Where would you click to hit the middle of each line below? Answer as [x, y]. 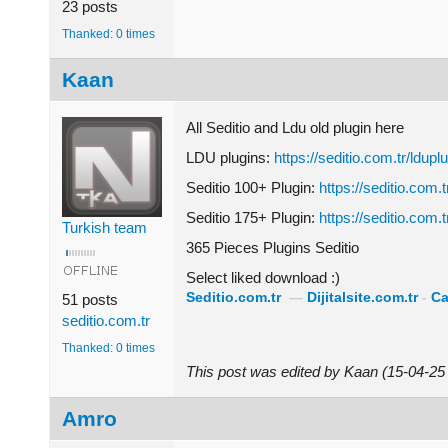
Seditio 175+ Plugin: [252, 217]
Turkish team [104, 227]
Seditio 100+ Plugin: [252, 187]
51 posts [90, 299]
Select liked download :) [263, 277]
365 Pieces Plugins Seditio [272, 247]
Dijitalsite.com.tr [362, 297]
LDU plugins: [230, 157]
